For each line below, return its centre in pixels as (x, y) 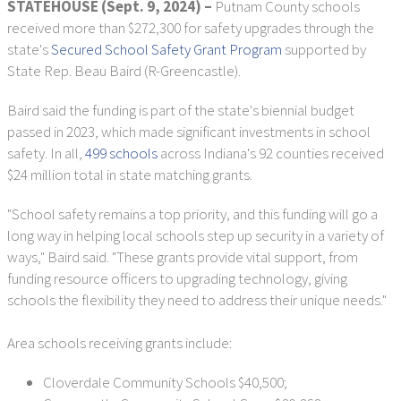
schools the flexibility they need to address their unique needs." (197, 300)
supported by (324, 49)
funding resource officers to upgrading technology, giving (177, 278)
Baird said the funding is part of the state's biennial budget (181, 110)
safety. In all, (46, 153)
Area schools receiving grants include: (119, 343)
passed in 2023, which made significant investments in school (189, 132)
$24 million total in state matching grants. (130, 175)
